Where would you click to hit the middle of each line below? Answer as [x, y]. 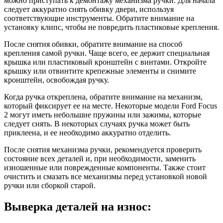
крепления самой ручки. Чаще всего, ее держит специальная [107, 53]
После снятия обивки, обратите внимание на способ [93, 44]
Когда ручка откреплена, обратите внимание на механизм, [103, 97]
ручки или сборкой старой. [50, 186]
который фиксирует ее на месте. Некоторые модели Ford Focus [111, 106]
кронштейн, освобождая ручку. [56, 80]
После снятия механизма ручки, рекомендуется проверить [103, 150]
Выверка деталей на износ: [78, 207]
